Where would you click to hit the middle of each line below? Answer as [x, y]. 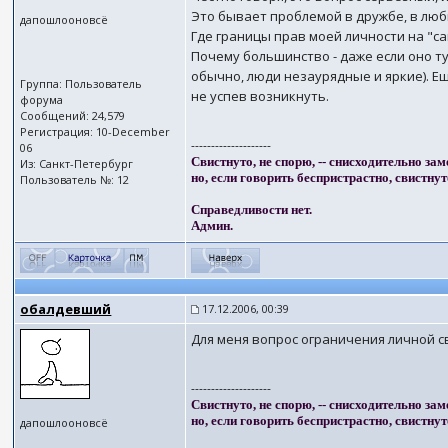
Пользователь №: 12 [75, 179]
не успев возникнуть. [260, 96]
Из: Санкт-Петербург [77, 163]
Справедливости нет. [252, 209]
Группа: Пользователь [81, 83]
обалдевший [66, 309]
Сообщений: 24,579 [73, 115]
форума [42, 99]
